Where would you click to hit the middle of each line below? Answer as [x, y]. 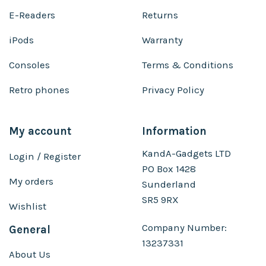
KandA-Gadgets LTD [186, 153]
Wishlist [28, 206]
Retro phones [39, 90]
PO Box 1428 [169, 169]
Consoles [29, 65]
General [30, 229]
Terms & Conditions [188, 65]
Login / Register [45, 156]
